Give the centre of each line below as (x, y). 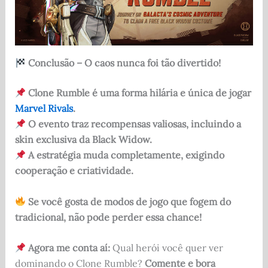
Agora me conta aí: (69, 248)
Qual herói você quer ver (166, 248)
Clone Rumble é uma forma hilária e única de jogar (139, 93)
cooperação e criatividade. (74, 171)
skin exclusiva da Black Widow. (83, 140)
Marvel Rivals (44, 109)
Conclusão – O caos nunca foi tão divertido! (124, 63)
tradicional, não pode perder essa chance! (108, 217)
